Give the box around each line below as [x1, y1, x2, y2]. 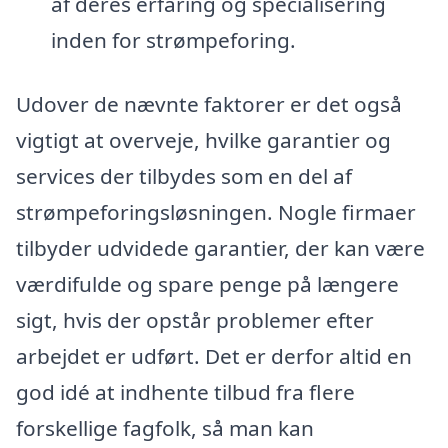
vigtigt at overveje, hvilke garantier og [16, 125, 391, 154]
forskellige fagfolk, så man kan [16, 413, 314, 442]
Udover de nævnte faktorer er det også [16, 89, 402, 118]
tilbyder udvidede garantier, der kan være [16, 233, 425, 262]
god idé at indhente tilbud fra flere [16, 377, 355, 406]
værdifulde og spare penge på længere [16, 269, 399, 298]
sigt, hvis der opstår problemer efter [16, 305, 374, 334]
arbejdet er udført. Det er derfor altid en [16, 341, 412, 370]
